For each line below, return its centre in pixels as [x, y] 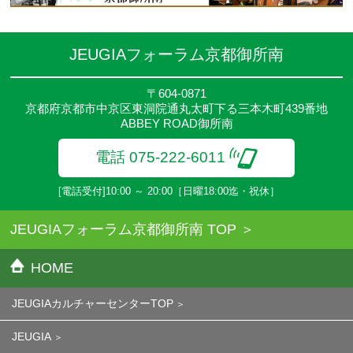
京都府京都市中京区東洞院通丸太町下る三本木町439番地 [176, 108]
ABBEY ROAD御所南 [176, 123]
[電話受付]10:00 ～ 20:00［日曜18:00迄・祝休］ [169, 191]
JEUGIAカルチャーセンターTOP [93, 303]
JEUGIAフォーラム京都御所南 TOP [124, 229]
